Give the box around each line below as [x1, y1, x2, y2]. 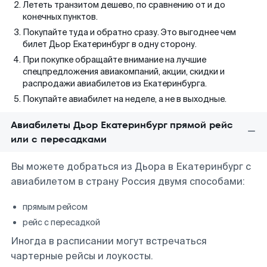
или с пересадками [11, 132, 107, 146]
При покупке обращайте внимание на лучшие [23, 54, 206, 65]
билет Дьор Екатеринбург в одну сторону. [23, 39, 197, 49]
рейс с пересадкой [23, 217, 100, 228]
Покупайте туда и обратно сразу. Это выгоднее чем [23, 27, 236, 38]
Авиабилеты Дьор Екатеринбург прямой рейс [11, 118, 233, 132]
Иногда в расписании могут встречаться [11, 235, 207, 247]
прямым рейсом [23, 201, 88, 212]
